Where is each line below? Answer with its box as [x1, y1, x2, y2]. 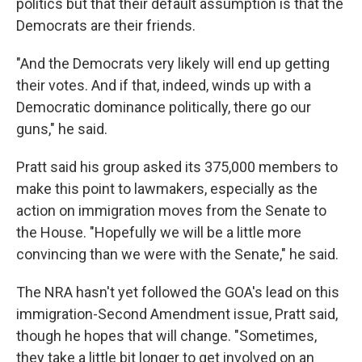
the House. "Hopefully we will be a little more [16, 224, 301, 242]
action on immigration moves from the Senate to [16, 202, 326, 220]
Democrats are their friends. [16, 17, 196, 35]
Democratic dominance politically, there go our [16, 99, 311, 116]
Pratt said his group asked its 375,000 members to [16, 158, 338, 176]
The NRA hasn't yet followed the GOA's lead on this [16, 284, 339, 301]
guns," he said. [16, 120, 107, 138]
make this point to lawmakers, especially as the [16, 180, 318, 198]
